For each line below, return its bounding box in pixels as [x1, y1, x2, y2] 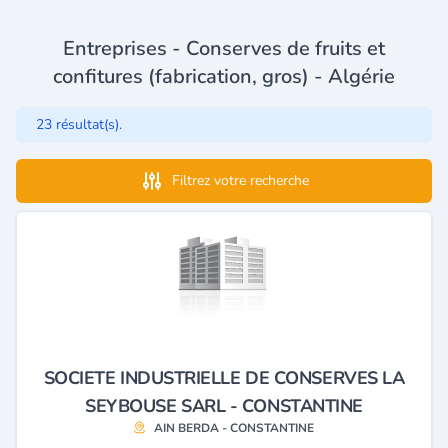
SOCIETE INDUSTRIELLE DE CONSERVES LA [43, 365, 405, 390]
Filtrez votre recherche [171, 170, 309, 190]
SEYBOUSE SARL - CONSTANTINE [85, 393, 363, 418]
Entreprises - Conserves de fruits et [63, 34, 385, 62]
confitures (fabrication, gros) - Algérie [53, 62, 395, 90]
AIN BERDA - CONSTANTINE [154, 419, 314, 436]
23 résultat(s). [36, 114, 122, 134]
